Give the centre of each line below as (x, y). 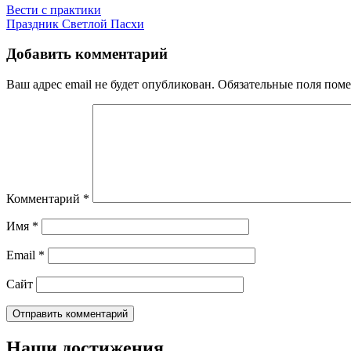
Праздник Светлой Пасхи (75, 24)
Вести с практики (54, 9)
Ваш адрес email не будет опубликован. (110, 85)
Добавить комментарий (87, 54)
